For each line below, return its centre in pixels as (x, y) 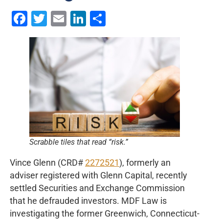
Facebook (61, 18)
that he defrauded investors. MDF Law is (88, 201)
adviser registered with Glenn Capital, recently (99, 175)
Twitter (71, 18)
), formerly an (145, 163)
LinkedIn (116, 18)
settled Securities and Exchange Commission (97, 188)
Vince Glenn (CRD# (47, 163)
